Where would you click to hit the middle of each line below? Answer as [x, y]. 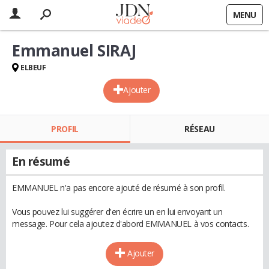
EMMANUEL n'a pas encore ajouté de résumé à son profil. [119, 188]
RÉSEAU [200, 129]
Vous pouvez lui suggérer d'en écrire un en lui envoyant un [117, 212]
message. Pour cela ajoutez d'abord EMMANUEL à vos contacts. [131, 224]
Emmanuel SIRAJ [74, 50]
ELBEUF [33, 68]
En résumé [41, 162]
